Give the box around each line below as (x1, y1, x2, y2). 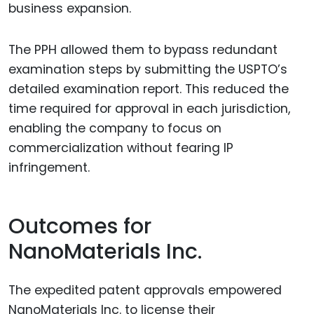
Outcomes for (8, 212, 151, 241)
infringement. (8, 158, 90, 176)
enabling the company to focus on (8, 119, 221, 137)
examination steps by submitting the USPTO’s (8, 60, 287, 78)
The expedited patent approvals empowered (8, 281, 282, 299)
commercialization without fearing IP (8, 139, 233, 156)
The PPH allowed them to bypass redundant (8, 41, 278, 58)
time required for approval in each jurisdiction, (8, 100, 290, 117)
